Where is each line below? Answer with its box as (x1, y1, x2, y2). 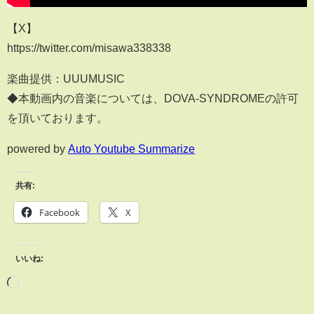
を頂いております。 (7, 111, 108, 123)
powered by (7, 142, 68, 154)
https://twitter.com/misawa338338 (7, 41, 171, 53)
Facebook (39, 205, 80, 219)
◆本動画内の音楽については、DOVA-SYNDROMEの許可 (7, 92, 299, 104)
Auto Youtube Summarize (68, 142, 195, 154)
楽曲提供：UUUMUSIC (7, 72, 125, 84)
